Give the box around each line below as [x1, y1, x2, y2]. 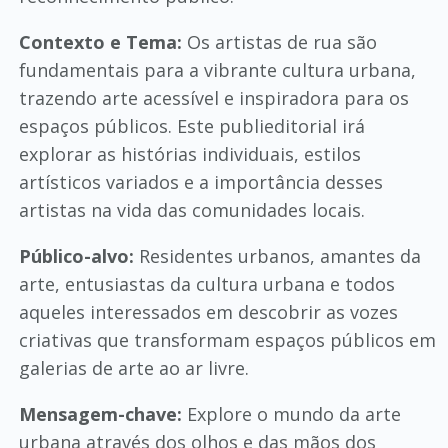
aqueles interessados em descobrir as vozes [18, 300, 398, 324]
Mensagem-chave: [18, 402, 182, 426]
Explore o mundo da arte [181, 402, 401, 426]
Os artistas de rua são [181, 30, 377, 54]
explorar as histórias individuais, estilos [18, 142, 361, 166]
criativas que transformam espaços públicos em [18, 328, 436, 352]
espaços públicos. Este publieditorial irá [18, 114, 365, 138]
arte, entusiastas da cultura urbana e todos [18, 272, 395, 296]
